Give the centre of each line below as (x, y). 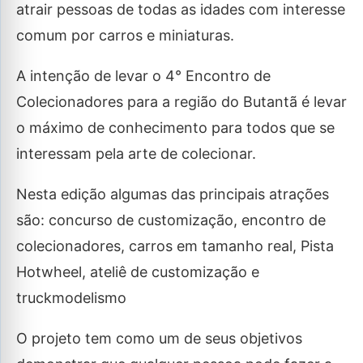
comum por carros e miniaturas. (125, 35)
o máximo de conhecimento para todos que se (175, 128)
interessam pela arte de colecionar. (136, 154)
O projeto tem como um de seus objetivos (159, 338)
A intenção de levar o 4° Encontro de (143, 76)
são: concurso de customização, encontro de (171, 220)
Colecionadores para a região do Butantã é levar (181, 102)
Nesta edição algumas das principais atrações (173, 194)
